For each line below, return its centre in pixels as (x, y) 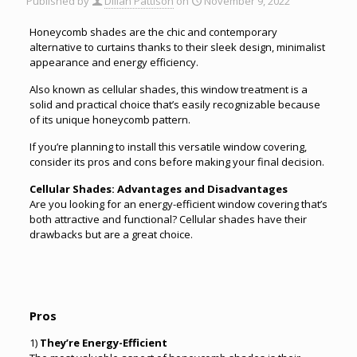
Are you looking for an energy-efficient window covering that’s (178, 204)
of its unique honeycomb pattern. (110, 119)
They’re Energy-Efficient (103, 342)
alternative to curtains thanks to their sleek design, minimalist (177, 47)
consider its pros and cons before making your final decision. (177, 161)
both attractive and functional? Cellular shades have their (168, 219)
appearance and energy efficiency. (114, 62)
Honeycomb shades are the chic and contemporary (153, 31)
